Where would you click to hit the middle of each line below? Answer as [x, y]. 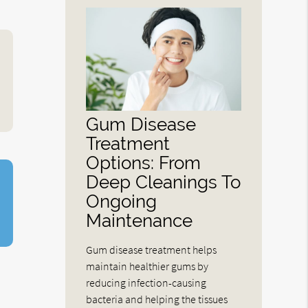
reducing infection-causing [146, 283]
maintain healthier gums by [147, 266]
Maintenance [140, 221]
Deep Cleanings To [164, 182]
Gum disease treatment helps [152, 250]
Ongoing [122, 201]
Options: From [144, 163]
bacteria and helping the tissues [157, 299]
